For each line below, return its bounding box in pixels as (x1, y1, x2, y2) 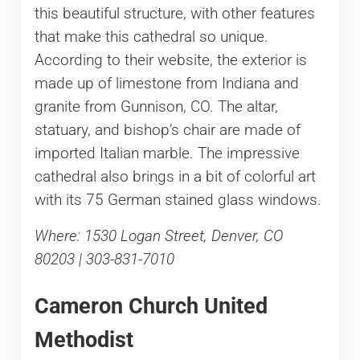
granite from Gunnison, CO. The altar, (34, 97, 278, 116)
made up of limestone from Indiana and (34, 74, 299, 92)
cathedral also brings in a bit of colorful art (34, 167, 316, 186)
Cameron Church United (34, 293, 268, 319)
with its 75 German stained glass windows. (34, 190, 321, 209)
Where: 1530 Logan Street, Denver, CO (34, 227, 283, 245)
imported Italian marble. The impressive (34, 144, 300, 162)
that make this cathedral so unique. (34, 27, 268, 46)
